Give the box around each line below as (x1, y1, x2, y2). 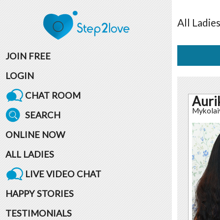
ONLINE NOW (5, 129, 65, 140)
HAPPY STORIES (5, 188, 74, 199)
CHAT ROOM (25, 89, 81, 101)
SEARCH (25, 109, 60, 120)
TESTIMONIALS (5, 207, 72, 219)
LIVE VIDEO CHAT (25, 168, 101, 179)
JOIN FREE (5, 50, 51, 61)
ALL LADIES (5, 148, 54, 160)
